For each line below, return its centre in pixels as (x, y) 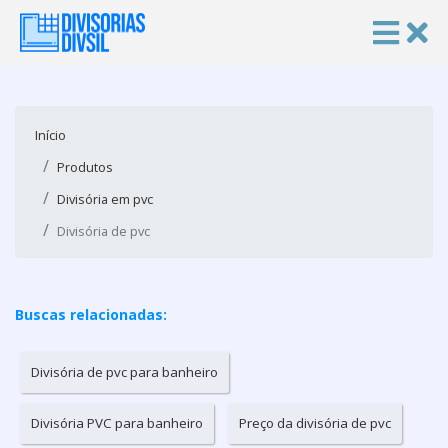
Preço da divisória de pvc (315, 423)
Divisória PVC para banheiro (117, 423)
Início (50, 135)
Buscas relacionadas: (91, 314)
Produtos (85, 167)
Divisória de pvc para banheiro (124, 372)
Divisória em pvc (105, 199)
